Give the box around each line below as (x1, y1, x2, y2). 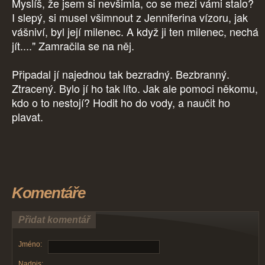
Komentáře (12, 184, 85, 202)
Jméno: (18, 240, 42, 249)
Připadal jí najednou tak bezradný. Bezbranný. (12, 66, 230, 82)
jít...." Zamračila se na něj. (12, 38, 137, 54)
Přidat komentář (18, 215, 90, 225)
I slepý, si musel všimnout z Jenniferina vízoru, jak (12, 9, 248, 25)
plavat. (12, 109, 46, 125)
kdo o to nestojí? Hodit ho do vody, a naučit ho (12, 95, 230, 111)
